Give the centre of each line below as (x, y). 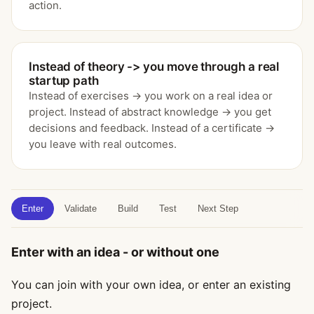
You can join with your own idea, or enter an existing (151, 285)
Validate (81, 209)
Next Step (218, 209)
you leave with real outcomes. (103, 144)
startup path (64, 81)
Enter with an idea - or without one (115, 252)
